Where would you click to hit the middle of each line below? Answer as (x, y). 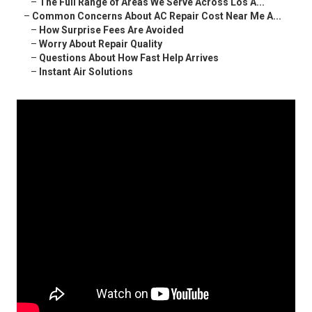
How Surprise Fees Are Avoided (111, 30)
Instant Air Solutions (86, 72)
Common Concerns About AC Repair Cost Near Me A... (157, 16)
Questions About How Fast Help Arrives (129, 58)
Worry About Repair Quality (101, 44)
